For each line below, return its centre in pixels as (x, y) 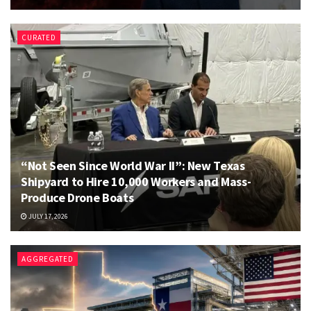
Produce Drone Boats (77, 197)
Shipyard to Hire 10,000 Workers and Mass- (136, 181)
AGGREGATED (48, 259)
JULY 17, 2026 (48, 216)
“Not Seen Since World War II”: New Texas (133, 165)
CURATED (39, 37)
